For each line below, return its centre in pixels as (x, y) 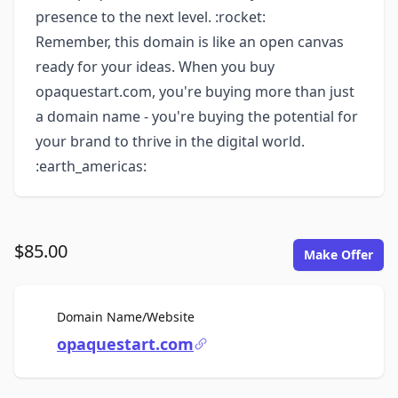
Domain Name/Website (126, 317)
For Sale (217, 316)
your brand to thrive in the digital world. (170, 141)
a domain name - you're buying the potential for (197, 116)
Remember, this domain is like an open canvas (190, 42)
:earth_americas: (91, 166)
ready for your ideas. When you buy (155, 67)
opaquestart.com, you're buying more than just (195, 92)
